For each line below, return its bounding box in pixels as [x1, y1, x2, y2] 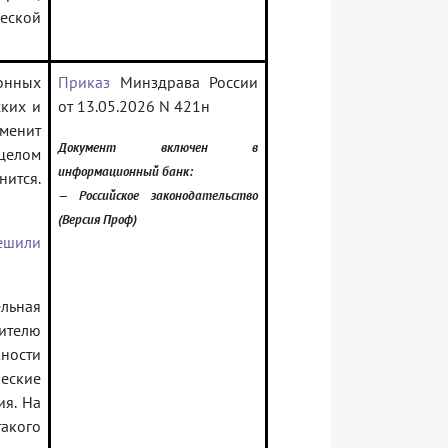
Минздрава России [110, 72, 258, 93]
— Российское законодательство [58, 186, 258, 205]
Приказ [58, 72, 110, 93]
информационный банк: [58, 162, 193, 181]
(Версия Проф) [58, 210, 137, 229]
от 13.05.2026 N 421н [58, 96, 210, 117]
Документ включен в [58, 138, 258, 157]
